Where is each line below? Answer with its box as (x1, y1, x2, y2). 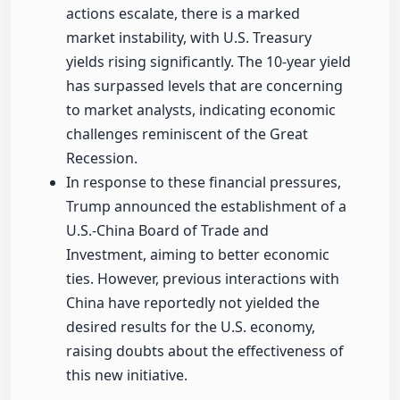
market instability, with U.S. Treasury (66, 28, 312, 48)
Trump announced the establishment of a (66, 196, 346, 217)
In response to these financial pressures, (66, 172, 341, 193)
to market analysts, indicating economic (66, 100, 336, 121)
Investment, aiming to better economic (66, 245, 329, 265)
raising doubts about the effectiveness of (66, 341, 344, 362)
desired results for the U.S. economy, (66, 317, 315, 337)
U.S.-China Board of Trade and (66, 221, 269, 241)
